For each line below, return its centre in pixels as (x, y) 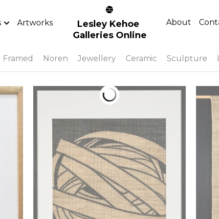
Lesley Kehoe (108, 24)
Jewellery (97, 58)
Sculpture (187, 58)
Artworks (35, 22)
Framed (18, 58)
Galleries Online (109, 35)
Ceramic (141, 58)
